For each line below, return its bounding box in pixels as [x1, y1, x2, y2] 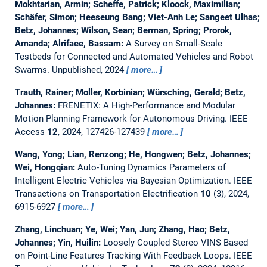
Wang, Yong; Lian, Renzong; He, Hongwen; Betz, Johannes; [14, 148, 251, 160]
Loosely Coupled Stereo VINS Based [103, 237, 248, 248]
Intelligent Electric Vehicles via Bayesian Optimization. [14, 175, 234, 186]
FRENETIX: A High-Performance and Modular [57, 100, 235, 111]
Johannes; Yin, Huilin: [14, 237, 103, 248]
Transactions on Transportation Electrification [14, 188, 200, 199]
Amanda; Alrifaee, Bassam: [14, 38, 126, 49]
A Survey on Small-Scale [125, 38, 222, 49]
